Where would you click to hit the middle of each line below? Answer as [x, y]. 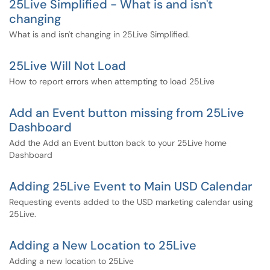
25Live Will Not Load [67, 66]
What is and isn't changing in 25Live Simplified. [99, 34]
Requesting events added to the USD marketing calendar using [131, 202]
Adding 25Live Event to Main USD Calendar [131, 186]
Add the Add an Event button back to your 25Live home [118, 143]
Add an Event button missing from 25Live [127, 113]
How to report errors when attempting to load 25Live [112, 81]
